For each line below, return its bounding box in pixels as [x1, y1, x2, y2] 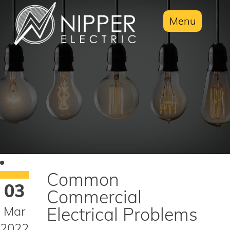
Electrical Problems [47, 203, 198, 225]
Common [47, 168, 119, 190]
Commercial [47, 186, 142, 208]
